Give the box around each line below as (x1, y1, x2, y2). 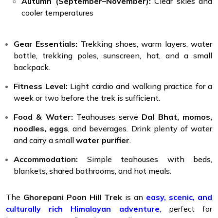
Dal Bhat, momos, (142, 111, 213, 122)
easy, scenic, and (146, 192, 212, 202)
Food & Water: (14, 111, 73, 122)
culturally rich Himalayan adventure (6, 203, 160, 214)
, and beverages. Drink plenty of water (68, 123, 213, 133)
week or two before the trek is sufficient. (14, 92, 160, 103)
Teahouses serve (73, 111, 142, 122)
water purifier (76, 135, 129, 145)
